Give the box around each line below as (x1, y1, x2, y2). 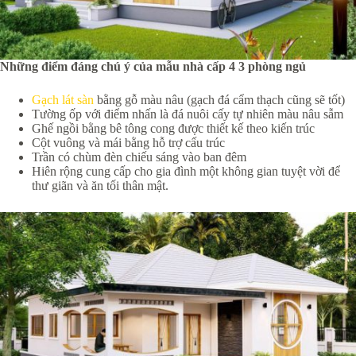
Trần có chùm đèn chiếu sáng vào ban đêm (32, 149, 246, 164)
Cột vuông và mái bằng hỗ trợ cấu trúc (32, 135, 225, 149)
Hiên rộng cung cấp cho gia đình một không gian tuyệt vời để (32, 164, 340, 178)
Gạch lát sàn (32, 92, 94, 106)
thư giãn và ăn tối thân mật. (32, 178, 168, 192)
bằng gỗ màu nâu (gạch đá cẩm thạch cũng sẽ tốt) (94, 92, 345, 106)
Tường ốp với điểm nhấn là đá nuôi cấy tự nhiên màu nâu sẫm (32, 106, 343, 121)
